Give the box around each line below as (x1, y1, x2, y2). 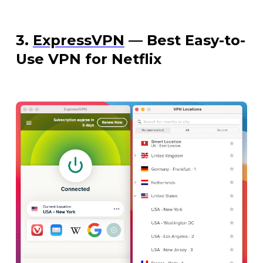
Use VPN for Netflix (15, 50, 161, 68)
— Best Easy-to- (124, 31, 245, 49)
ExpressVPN (32, 31, 124, 49)
